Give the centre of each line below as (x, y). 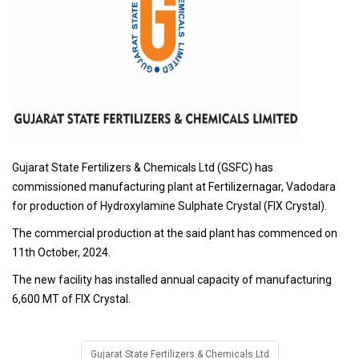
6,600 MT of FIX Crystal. (71, 298)
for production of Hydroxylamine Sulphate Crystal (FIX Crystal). (169, 206)
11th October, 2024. (61, 252)
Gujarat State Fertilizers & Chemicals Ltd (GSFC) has (143, 167)
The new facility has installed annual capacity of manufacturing (172, 279)
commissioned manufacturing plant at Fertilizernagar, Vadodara (174, 186)
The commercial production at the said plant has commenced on (175, 233)
